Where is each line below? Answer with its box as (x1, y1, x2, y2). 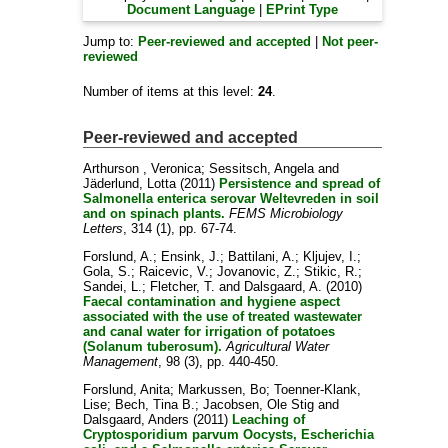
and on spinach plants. (83, 206, 226, 222)
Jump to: (83, 34, 139, 49)
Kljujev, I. (303, 249, 358, 265)
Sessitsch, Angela (209, 161, 315, 177)
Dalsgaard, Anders (83, 412, 190, 428)
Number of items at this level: (83, 84, 259, 99)
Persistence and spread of (219, 176, 381, 192)
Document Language (127, 2, 256, 17)
